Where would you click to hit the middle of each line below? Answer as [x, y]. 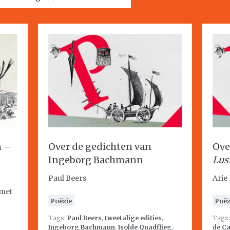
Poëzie [61, 201]
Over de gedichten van [100, 147]
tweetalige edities [133, 218]
